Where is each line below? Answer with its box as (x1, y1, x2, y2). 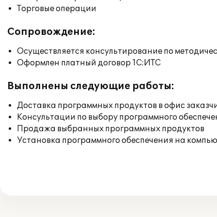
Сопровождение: (7, 26, 95, 38)
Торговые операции (17, 4, 96, 14)
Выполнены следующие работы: (7, 80, 174, 92)
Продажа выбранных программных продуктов (17, 124, 204, 134)
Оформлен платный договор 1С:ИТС (17, 58, 161, 68)
